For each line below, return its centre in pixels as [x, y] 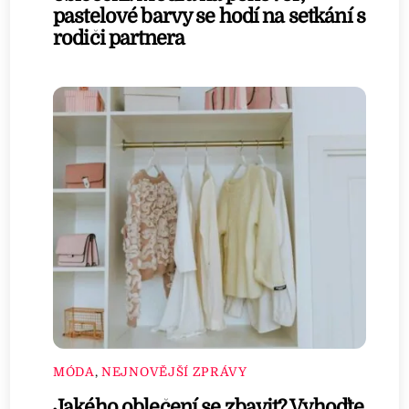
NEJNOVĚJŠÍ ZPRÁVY [174, 372]
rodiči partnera [119, 38]
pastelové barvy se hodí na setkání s [209, 16]
